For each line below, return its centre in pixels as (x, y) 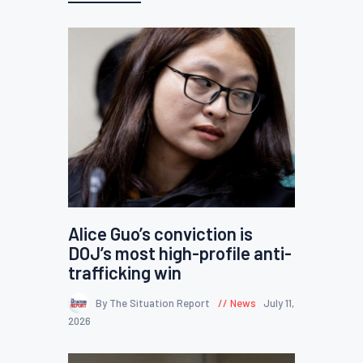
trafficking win (125, 272)
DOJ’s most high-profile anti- (180, 252)
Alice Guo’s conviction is (160, 233)
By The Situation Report (154, 303)
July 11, (279, 303)
